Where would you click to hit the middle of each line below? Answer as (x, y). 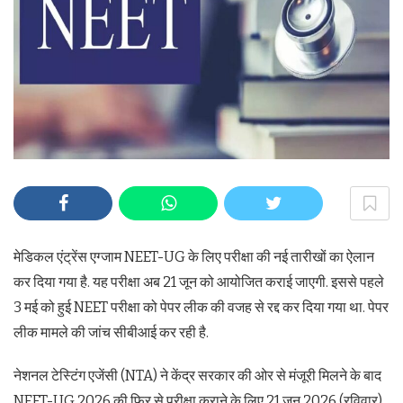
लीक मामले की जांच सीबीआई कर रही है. (111, 332)
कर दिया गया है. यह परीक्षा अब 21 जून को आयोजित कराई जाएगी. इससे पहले (199, 282)
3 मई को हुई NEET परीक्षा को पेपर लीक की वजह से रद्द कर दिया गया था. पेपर (201, 307)
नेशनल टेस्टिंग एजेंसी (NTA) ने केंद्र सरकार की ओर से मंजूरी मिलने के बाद (197, 375)
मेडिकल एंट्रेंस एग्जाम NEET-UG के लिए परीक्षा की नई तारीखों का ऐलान (194, 256)
